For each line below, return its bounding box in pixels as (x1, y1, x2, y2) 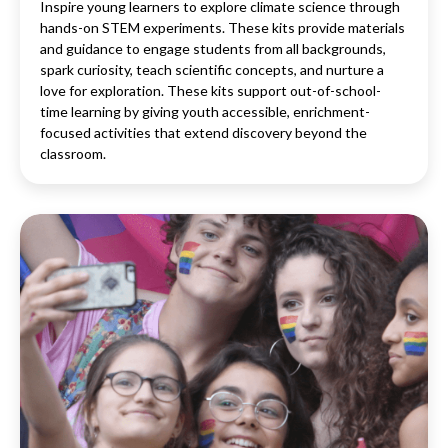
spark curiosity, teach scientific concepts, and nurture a (40, 60, 384, 78)
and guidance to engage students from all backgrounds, (40, 39, 386, 57)
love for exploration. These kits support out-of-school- (40, 81, 381, 99)
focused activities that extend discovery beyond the (40, 123, 367, 141)
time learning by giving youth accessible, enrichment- (40, 102, 370, 120)
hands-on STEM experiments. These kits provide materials (40, 18, 405, 36)
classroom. (40, 144, 106, 162)
